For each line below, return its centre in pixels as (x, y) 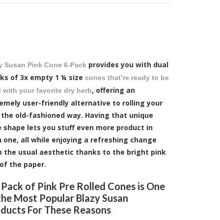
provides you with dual (127, 64)
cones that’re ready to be (127, 77)
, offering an (113, 90)
